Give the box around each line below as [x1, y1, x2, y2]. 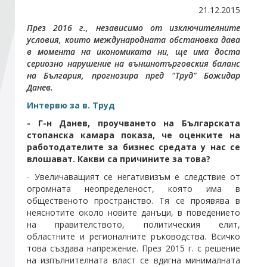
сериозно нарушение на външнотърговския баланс [27, 57, 240, 69]
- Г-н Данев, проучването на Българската [27, 117, 240, 129]
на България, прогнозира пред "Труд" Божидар [27, 69, 240, 81]
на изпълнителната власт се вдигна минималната [27, 254, 240, 266]
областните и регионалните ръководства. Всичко [27, 230, 240, 242]
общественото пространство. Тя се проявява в [27, 194, 240, 206]
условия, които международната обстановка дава [27, 33, 240, 45]
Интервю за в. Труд [27, 99, 115, 111]
